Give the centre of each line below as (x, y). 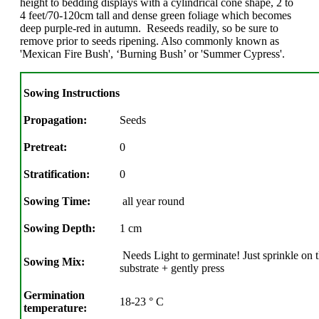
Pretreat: (45, 147)
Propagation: (55, 120)
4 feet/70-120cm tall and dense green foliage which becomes (156, 16)
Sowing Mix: (54, 262)
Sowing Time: (57, 202)
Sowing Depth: (59, 229)
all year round (152, 202)
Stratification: (57, 174)
